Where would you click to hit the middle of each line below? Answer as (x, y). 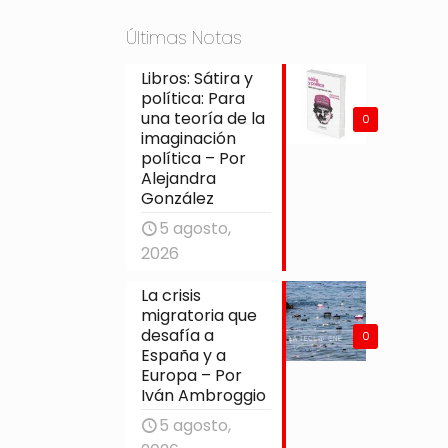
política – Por (194, 158)
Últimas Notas (184, 37)
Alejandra (179, 178)
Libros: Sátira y (197, 78)
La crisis (171, 295)
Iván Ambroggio (204, 395)
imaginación (189, 138)
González (178, 198)
